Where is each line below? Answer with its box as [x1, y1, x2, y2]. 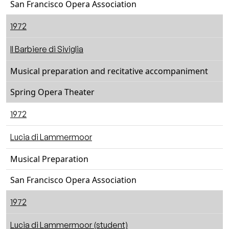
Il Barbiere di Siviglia [10, 44, 83, 54]
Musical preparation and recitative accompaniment [10, 65, 208, 77]
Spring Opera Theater [10, 86, 95, 98]
